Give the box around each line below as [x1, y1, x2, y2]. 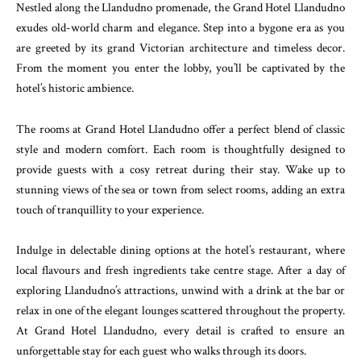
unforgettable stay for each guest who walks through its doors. [16, 343, 306, 359]
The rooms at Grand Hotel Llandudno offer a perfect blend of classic [16, 121, 345, 137]
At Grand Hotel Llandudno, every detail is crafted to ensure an [16, 323, 345, 339]
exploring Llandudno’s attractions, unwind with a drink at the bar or [16, 283, 345, 299]
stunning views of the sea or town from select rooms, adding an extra [16, 181, 345, 197]
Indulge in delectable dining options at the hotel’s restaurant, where [16, 243, 345, 259]
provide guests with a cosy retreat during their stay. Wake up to [16, 161, 345, 177]
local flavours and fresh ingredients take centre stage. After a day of [16, 263, 345, 279]
